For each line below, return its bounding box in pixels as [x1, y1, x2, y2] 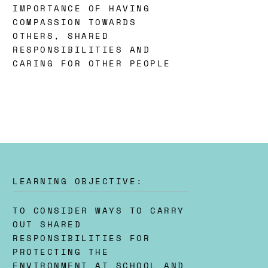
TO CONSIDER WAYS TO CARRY [13, 203, 185, 217]
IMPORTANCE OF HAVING [13, 1, 151, 14]
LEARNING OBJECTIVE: [13, 174, 144, 187]
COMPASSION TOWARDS [13, 15, 137, 28]
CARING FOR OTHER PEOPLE [13, 56, 171, 69]
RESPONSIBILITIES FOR [13, 231, 151, 244]
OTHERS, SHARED [13, 29, 109, 42]
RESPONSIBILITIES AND [13, 42, 151, 56]
